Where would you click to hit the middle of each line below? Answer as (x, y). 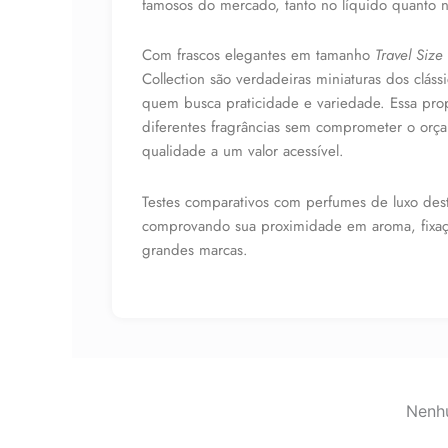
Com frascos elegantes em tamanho (258, 55)
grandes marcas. (195, 249)
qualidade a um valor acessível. (243, 151)
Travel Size (409, 55)
